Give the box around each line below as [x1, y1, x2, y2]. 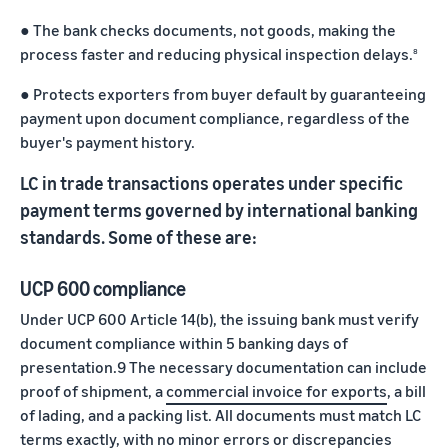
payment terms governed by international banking [20, 198, 418, 221]
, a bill [387, 380, 426, 401]
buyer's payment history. [20, 131, 195, 152]
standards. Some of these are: [20, 225, 257, 248]
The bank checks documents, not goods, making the [33, 19, 396, 40]
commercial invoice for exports [166, 380, 387, 401]
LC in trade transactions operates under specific [20, 171, 403, 194]
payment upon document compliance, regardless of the [20, 107, 410, 128]
